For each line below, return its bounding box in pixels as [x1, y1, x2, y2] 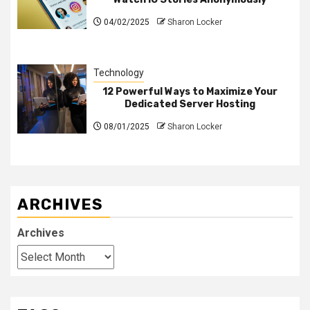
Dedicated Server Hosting [124, 98, 255, 110]
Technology [93, 66, 144, 78]
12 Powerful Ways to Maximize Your [102, 85, 277, 98]
